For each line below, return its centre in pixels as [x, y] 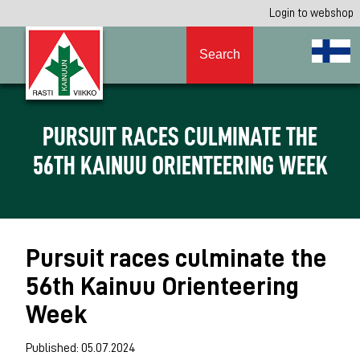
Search [220, 55]
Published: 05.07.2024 [81, 348]
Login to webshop [311, 13]
